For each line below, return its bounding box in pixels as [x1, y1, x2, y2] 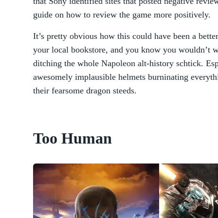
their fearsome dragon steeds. [33, 86, 137, 95]
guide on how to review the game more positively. [33, 10, 213, 19]
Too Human [33, 129, 112, 147]
